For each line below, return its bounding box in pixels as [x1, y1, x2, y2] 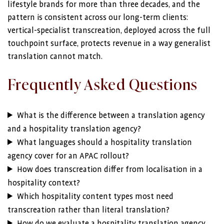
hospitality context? [7, 178, 80, 187]
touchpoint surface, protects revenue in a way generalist [7, 39, 210, 48]
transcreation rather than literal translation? [7, 205, 169, 214]
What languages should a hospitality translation [17, 138, 192, 147]
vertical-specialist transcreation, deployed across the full [7, 26, 210, 35]
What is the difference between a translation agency [17, 111, 205, 120]
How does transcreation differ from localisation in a [17, 165, 203, 174]
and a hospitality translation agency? [7, 124, 141, 133]
